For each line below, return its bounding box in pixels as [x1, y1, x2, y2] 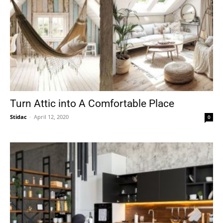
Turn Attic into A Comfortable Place [10, 97, 174, 110]
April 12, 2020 [34, 112, 69, 120]
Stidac [10, 112, 27, 120]
